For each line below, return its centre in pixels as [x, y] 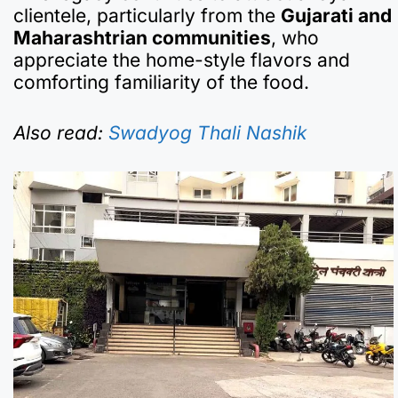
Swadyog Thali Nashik [208, 132]
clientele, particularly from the [147, 16]
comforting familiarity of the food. [161, 83]
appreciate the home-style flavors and [182, 60]
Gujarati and [336, 16]
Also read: [61, 132]
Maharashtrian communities [142, 38]
